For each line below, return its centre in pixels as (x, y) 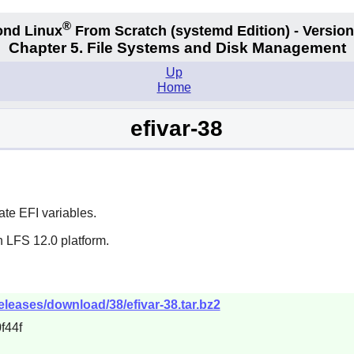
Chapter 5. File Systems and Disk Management (177, 48)
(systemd (202, 30)
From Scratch (121, 30)
